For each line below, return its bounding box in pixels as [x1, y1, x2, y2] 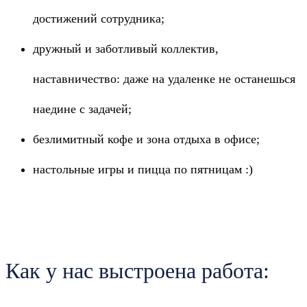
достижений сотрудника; [33, 12, 164, 25]
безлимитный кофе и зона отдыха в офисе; [33, 132, 260, 146]
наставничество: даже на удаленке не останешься [33, 72, 295, 86]
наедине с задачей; [33, 102, 132, 116]
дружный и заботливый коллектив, [33, 42, 219, 56]
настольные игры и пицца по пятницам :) [33, 162, 253, 176]
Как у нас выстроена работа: [5, 258, 269, 283]
